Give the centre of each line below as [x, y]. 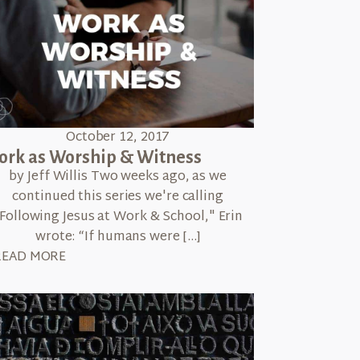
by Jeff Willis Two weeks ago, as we [118, 177]
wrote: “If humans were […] [118, 237]
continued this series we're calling [118, 197]
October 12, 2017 [118, 137]
